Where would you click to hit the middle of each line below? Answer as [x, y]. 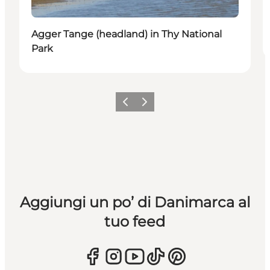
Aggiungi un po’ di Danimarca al [135, 202]
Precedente [138, 105]
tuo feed [135, 221]
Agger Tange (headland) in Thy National [127, 34]
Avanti [148, 105]
